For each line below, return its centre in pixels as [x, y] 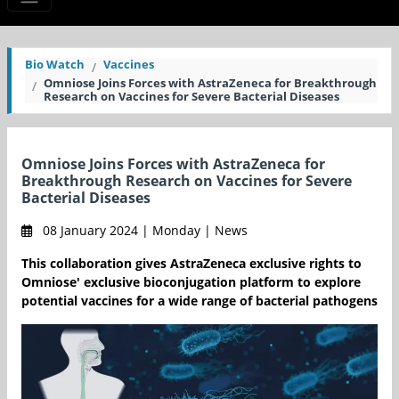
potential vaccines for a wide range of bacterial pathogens [199, 301]
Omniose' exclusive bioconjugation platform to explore [191, 282]
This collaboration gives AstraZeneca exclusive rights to [191, 264]
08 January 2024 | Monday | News [143, 231]
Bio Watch [55, 65]
